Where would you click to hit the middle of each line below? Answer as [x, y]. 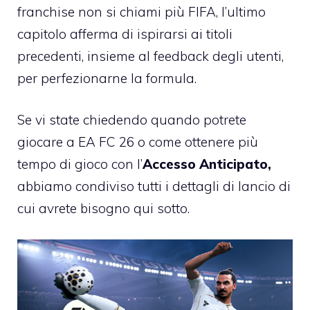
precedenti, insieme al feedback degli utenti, [151, 56]
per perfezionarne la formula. [107, 78]
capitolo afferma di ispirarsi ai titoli [125, 34]
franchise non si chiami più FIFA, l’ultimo [142, 11]
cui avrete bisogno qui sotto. [103, 209]
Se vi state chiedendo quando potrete [132, 120]
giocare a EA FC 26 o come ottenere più [138, 142]
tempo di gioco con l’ [80, 164]
